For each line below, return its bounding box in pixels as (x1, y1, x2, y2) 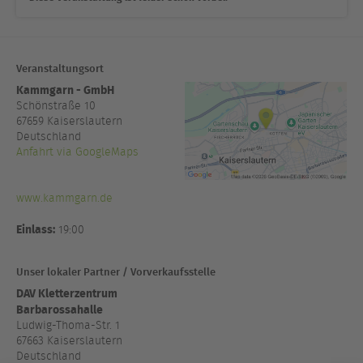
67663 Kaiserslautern (16, 333, 122, 349)
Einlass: (16, 220, 55, 238)
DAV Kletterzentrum (16, 284, 117, 302)
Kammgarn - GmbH (16, 81, 114, 99)
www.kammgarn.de (16, 190, 113, 207)
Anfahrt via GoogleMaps (16, 144, 139, 160)
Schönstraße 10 (16, 98, 96, 114)
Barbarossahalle (16, 301, 103, 318)
